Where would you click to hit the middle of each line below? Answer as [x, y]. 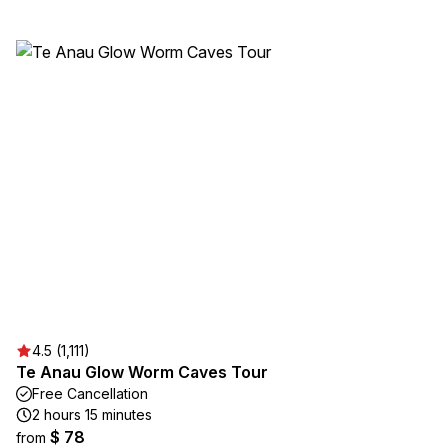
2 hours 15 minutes [92, 414]
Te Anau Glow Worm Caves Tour [142, 372]
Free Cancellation [90, 393]
